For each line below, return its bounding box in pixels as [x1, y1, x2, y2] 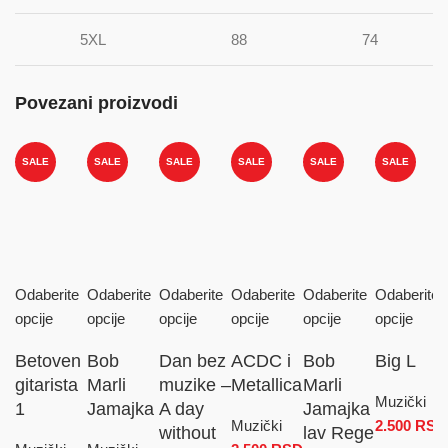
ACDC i [231, 350, 291, 371]
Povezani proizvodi [15, 93, 178, 114]
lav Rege [303, 422, 374, 443]
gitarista [15, 374, 78, 395]
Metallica [231, 374, 302, 395]
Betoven [15, 350, 81, 371]
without [159, 422, 216, 443]
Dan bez [159, 350, 226, 371]
